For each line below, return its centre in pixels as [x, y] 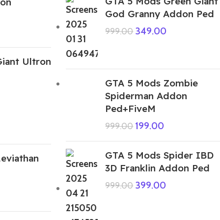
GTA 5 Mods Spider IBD [160, 155]
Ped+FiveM [131, 108]
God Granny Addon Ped [160, 14]
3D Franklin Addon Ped [158, 168]
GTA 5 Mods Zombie [152, 83]
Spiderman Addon [146, 96]
